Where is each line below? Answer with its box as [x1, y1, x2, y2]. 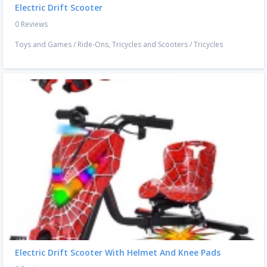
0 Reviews [15, 19, 48, 30]
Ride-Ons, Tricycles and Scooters [77, 39, 188, 50]
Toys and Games [15, 39, 72, 50]
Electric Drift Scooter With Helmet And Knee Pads [15, 247, 221, 259]
